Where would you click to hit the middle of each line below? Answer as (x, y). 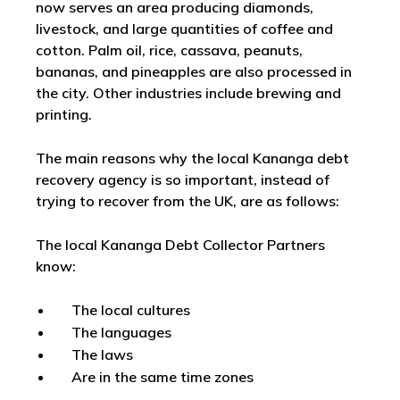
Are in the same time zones (162, 377)
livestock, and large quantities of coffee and (184, 29)
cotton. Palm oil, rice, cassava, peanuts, (169, 50)
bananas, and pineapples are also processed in (194, 71)
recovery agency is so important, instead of (183, 179)
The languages (121, 332)
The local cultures (131, 310)
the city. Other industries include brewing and (188, 93)
